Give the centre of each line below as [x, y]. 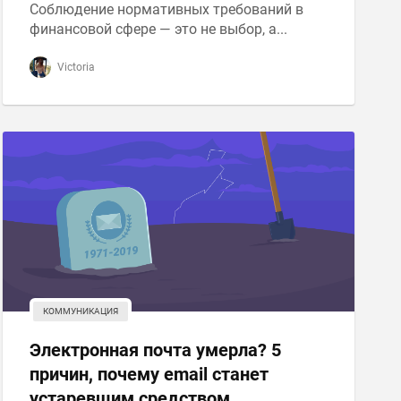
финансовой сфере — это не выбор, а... [158, 29]
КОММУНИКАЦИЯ [80, 311]
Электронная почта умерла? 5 [155, 350]
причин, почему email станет [149, 374]
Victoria [74, 67]
